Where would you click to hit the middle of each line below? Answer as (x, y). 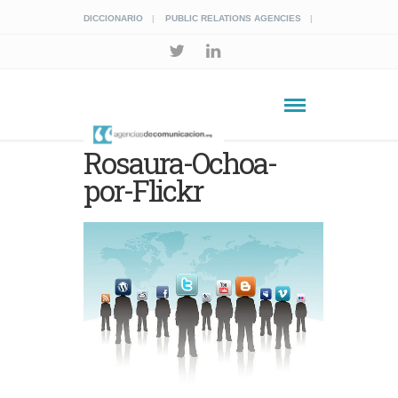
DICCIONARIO (113, 18)
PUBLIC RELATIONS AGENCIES (233, 18)
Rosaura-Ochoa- (180, 163)
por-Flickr (143, 190)
